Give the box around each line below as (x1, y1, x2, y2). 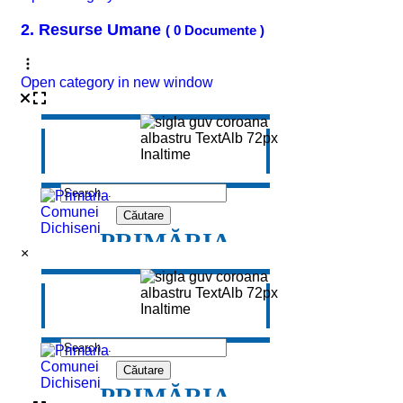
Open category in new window (21, 75, 213, 91)
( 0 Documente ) (166, 22, 264, 39)
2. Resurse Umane (21, 21, 166, 40)
